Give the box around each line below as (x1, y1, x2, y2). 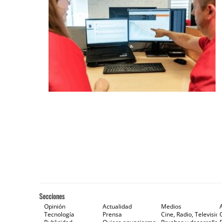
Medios (161, 202, 182, 211)
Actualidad (103, 202, 132, 211)
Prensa (103, 210, 122, 219)
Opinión (44, 202, 65, 211)
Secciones (39, 191, 64, 201)
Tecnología (44, 210, 74, 219)
